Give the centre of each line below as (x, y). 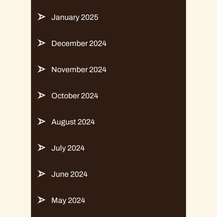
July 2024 (68, 148)
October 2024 (75, 96)
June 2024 (70, 174)
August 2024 (73, 122)
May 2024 (68, 201)
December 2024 (79, 44)
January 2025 (75, 17)
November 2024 (79, 70)
